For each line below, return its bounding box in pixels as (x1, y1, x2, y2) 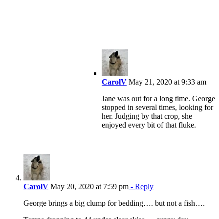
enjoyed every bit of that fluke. (102, 121, 196, 130)
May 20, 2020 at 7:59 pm (48, 182, 129, 191)
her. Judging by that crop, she (102, 112, 192, 121)
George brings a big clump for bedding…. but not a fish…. (23, 199, 205, 208)
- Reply (129, 182, 153, 191)
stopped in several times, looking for (102, 103, 213, 112)
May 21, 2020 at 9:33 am (127, 78, 206, 87)
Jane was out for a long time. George (102, 94, 215, 103)
